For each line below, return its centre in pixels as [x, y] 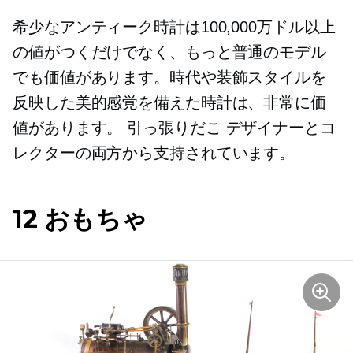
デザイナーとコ [278, 128]
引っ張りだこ [174, 128]
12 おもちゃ [80, 219]
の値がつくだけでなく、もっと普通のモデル [169, 52]
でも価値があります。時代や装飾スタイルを [169, 78]
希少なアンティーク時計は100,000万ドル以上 [174, 27]
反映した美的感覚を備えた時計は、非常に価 [169, 103]
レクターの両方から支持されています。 [154, 153]
